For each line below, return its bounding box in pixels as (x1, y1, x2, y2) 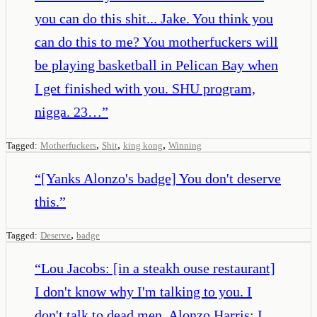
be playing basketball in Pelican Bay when (35, 57, 278, 73)
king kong (123, 139, 163, 151)
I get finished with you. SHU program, (35, 80, 255, 96)
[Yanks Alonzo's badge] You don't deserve (41, 170, 281, 186)
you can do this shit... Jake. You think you (35, 10, 273, 26)
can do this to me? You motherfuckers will (35, 33, 278, 50)
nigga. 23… (35, 103, 102, 120)
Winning (168, 139, 202, 151)
